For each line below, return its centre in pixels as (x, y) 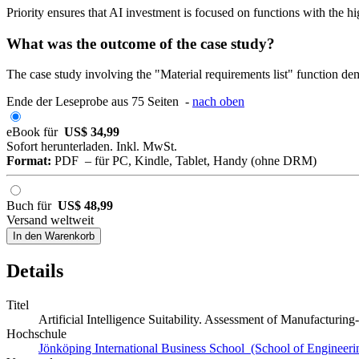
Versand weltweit (50, 220)
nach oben (218, 102)
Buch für (32, 206)
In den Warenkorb (54, 236)
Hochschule (36, 334)
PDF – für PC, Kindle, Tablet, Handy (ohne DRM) (184, 161)
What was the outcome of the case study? (141, 43)
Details (35, 271)
